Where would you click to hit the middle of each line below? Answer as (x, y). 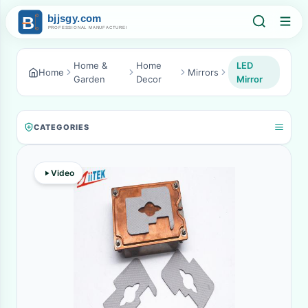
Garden (89, 79)
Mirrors (203, 72)
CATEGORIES (62, 127)
